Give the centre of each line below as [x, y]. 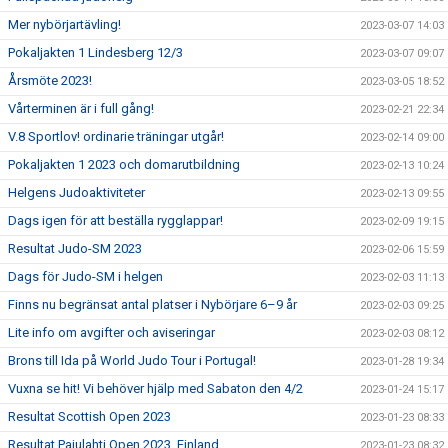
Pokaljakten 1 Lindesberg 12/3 [95, 52]
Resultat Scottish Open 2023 [89, 416]
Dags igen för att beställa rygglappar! [115, 220]
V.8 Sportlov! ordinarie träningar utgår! [116, 136]
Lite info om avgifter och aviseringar [111, 332]
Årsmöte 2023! [50, 80]
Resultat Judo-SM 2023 [75, 248]
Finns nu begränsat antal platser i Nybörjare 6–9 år [152, 304]
